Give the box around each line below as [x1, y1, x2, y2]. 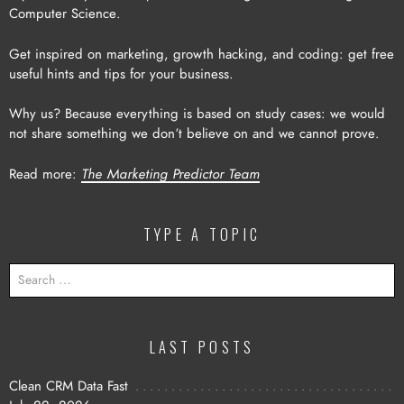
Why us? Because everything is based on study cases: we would [9, 107, 385, 122]
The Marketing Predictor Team [81, 167, 260, 181]
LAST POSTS [149, 335, 255, 359]
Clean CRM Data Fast [9, 379, 128, 393]
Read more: [9, 167, 81, 181]
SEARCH [8, 263, 50, 275]
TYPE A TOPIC [142, 222, 262, 245]
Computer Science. [9, 7, 121, 22]
